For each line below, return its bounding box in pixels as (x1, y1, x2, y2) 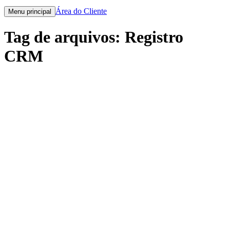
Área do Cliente (55, 7, 107, 15)
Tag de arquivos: (4, 28, 125, 47)
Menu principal (8, 8, 51, 15)
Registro (125, 28, 183, 47)
